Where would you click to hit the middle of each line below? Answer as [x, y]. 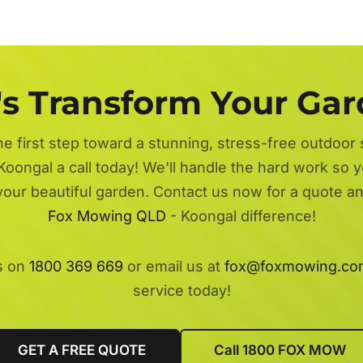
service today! [181, 290]
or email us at [173, 266]
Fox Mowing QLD [107, 216]
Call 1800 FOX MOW [280, 350]
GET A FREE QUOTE [81, 350]
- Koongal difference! [241, 216]
